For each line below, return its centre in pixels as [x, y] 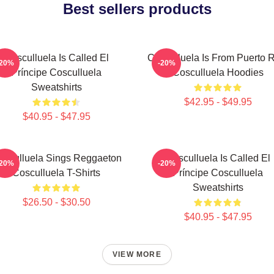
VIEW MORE [137, 254]
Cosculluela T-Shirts [56, 173]
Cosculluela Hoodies [218, 72]
